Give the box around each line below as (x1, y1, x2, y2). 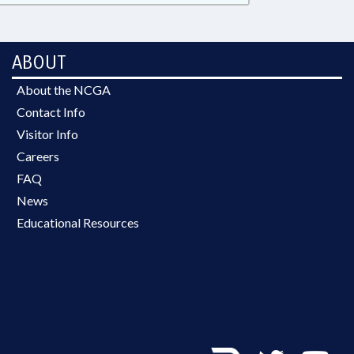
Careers (17, 149, 59, 164)
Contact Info (17, 104, 85, 119)
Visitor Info (17, 126, 78, 141)
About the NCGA (17, 82, 111, 97)
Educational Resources (17, 215, 139, 230)
